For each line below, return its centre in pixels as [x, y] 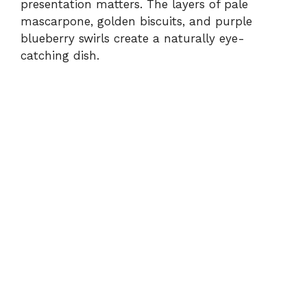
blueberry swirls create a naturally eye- [133, 39]
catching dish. [60, 56]
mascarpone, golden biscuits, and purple [136, 22]
